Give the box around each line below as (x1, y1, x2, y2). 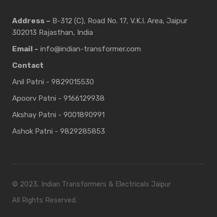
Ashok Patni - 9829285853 (12, 127, 105, 136)
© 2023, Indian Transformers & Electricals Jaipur (12, 180, 171, 189)
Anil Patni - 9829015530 (12, 77, 94, 87)
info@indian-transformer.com (38, 45, 141, 54)
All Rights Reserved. (12, 196, 77, 205)
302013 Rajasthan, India (12, 28, 93, 37)
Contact (12, 61, 44, 70)
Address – (12, 16, 50, 26)
